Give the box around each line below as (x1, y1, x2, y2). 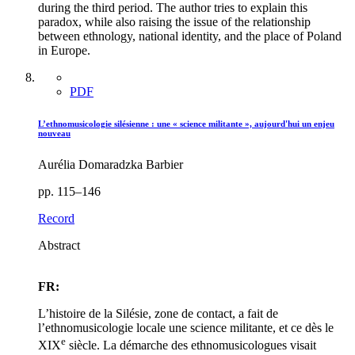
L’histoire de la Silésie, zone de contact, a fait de (38, 307, 278, 321)
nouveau (38, 128, 71, 139)
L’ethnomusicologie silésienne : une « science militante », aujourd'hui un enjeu (38, 119, 334, 129)
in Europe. (38, 44, 90, 58)
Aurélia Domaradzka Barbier (38, 158, 183, 172)
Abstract (38, 239, 80, 253)
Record (38, 212, 74, 226)
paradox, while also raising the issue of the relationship (38, 15, 311, 29)
